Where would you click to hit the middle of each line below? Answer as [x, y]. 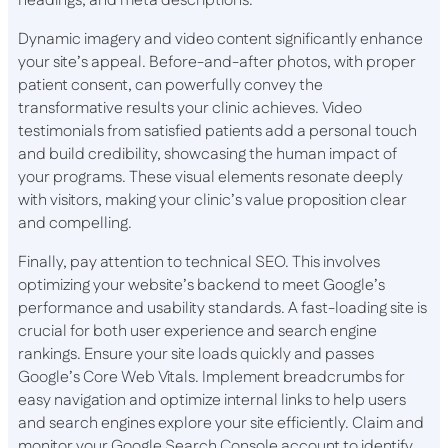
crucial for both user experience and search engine [197, 331]
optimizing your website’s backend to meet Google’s [201, 285]
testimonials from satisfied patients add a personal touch [217, 131]
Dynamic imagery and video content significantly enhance [220, 39]
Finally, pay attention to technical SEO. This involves [199, 262]
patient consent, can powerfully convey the [170, 85]
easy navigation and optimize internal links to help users [212, 400]
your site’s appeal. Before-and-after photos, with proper [217, 62]
